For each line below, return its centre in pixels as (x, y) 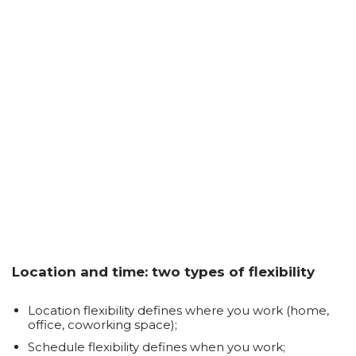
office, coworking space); (103, 325)
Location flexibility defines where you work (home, (178, 310)
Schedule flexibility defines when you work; (157, 347)
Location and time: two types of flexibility (163, 272)
